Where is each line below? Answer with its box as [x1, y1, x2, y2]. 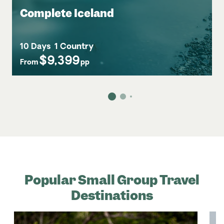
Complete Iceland [20, 6, 114, 20]
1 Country [54, 43, 93, 51]
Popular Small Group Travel [24, 171, 199, 188]
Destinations [71, 187, 153, 204]
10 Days [20, 43, 50, 51]
